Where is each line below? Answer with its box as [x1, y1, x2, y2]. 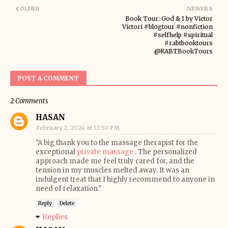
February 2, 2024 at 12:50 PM [36, 124, 120, 131]
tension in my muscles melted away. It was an [36, 166, 189, 175]
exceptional [36, 148, 77, 156]
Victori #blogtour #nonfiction [122, 23, 213, 31]
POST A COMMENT [18, 74, 79, 82]
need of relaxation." [36, 184, 101, 193]
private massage [77, 148, 133, 156]
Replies [42, 212, 68, 221]
